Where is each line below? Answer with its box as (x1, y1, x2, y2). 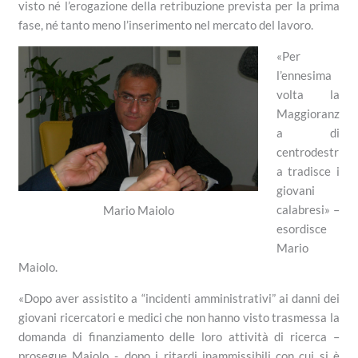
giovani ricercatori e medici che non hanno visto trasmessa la (18, 310, 340, 325)
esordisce (276, 221, 327, 237)
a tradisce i (276, 164, 340, 179)
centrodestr (276, 145, 339, 160)
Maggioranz (276, 106, 340, 121)
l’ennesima (276, 68, 332, 83)
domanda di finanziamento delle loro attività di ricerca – (18, 329, 340, 344)
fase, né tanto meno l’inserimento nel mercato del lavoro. (18, 18, 314, 33)
